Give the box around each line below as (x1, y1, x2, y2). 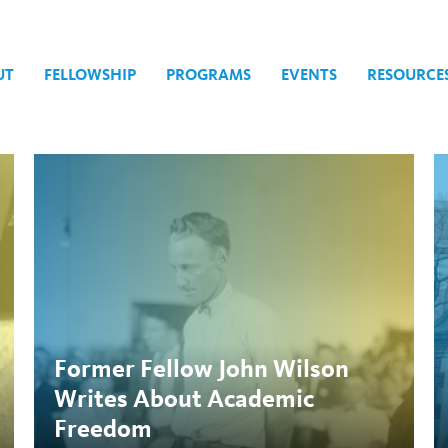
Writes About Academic (54, 383, 314, 414)
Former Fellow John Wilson (54, 353, 349, 384)
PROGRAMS (166, 65, 251, 84)
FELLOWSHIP (44, 65, 136, 84)
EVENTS (281, 65, 337, 84)
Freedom (54, 413, 152, 444)
